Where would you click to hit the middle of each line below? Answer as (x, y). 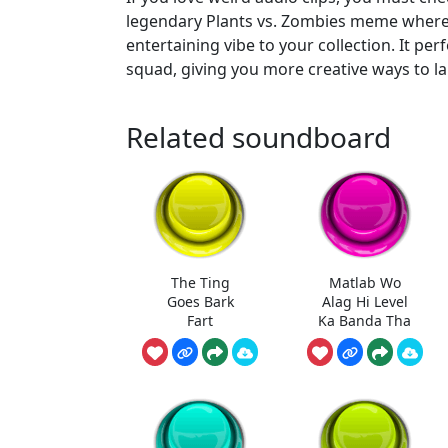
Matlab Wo (364, 282)
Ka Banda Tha (365, 320)
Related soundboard (258, 137)
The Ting (200, 282)
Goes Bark (200, 301)
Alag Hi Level (364, 301)
